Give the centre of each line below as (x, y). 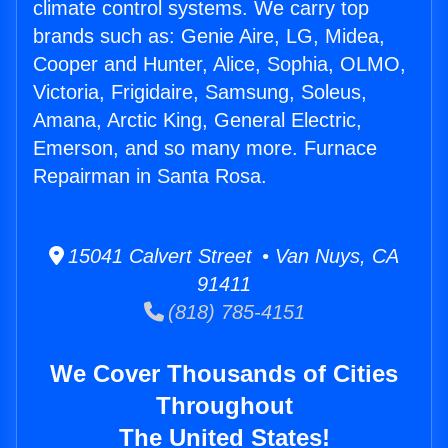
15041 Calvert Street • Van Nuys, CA (231, 256)
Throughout (224, 406)
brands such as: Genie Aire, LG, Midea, (209, 36)
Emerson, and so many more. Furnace (205, 148)
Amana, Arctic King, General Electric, (197, 120)
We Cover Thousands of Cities (224, 374)
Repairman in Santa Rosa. (150, 176)
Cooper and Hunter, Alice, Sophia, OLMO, (219, 64)
